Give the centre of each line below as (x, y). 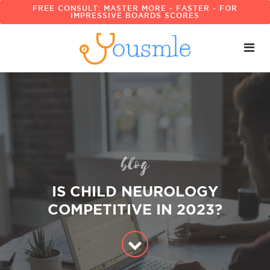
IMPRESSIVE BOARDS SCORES (135, 15)
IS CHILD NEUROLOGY (135, 191)
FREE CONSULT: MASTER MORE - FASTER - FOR (135, 8)
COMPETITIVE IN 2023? (135, 209)
